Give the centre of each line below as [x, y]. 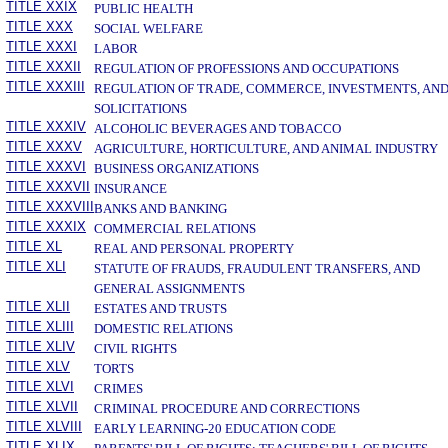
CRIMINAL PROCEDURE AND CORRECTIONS [227, 408]
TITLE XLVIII [44, 426]
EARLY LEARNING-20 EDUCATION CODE [215, 428]
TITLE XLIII [40, 326]
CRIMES [118, 388]
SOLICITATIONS [140, 108]
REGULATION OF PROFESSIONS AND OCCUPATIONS [246, 68]
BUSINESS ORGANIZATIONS [176, 168]
